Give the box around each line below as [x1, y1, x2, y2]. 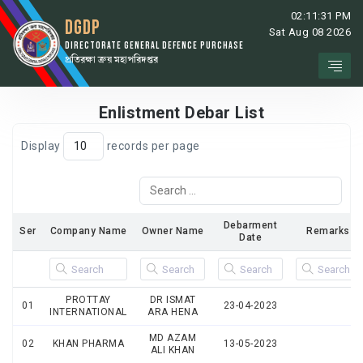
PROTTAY [66, 294, 111, 305]
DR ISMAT [149, 294, 196, 305]
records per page [104, 139, 200, 152]
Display [21, 139, 63, 152]
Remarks [306, 225, 350, 237]
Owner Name [141, 225, 204, 237]
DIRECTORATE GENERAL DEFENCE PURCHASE [65, 39, 244, 52]
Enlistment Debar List [98, 103, 265, 122]
